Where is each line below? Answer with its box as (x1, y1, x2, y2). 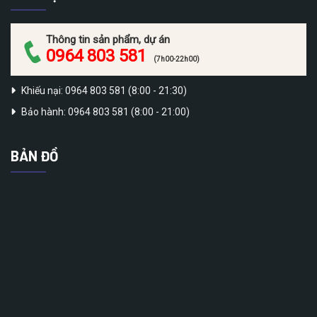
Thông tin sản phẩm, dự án (46, 33, 170, 46)
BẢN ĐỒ (11, 146, 58, 164)
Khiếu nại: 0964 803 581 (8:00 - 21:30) (21, 84, 187, 96)
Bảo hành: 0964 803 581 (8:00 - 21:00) (21, 106, 190, 118)
